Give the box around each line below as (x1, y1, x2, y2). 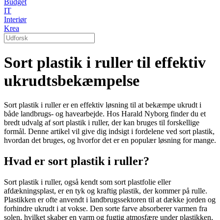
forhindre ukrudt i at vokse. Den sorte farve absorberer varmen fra (4, 204, 207, 213)
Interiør (4, 15, 27, 24)
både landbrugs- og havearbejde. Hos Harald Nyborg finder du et (4, 109, 206, 118)
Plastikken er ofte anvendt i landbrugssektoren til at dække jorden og (4, 195, 216, 204)
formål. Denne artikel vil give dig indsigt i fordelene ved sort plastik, (4, 127, 215, 136)
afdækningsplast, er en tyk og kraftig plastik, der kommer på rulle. (4, 186, 207, 195)
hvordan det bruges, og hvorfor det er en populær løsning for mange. (4, 136, 216, 144)
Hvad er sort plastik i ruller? (4, 154, 149, 167)
